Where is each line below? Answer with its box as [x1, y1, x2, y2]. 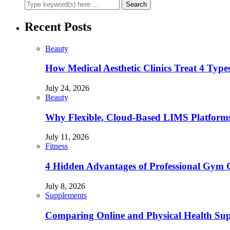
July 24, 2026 [45, 83, 89, 92]
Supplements [45, 190, 87, 200]
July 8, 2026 [45, 181, 85, 190]
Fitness [45, 142, 68, 151]
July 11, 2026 [45, 132, 89, 142]
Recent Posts [25, 20, 91, 33]
